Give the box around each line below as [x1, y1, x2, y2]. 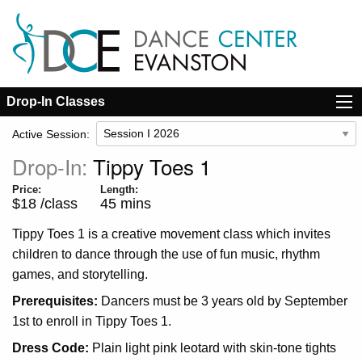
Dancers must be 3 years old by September [101, 293, 347, 308]
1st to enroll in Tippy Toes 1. [12, 314, 171, 328]
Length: [100, 183, 138, 196]
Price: [12, 183, 41, 196]
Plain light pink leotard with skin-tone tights [92, 340, 336, 355]
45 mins [100, 195, 151, 212]
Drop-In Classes [6, 95, 105, 108]
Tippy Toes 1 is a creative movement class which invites [12, 226, 330, 241]
